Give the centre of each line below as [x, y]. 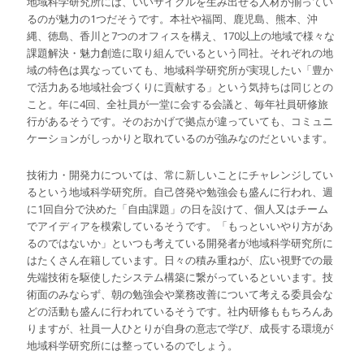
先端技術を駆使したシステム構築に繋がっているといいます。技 [180, 277]
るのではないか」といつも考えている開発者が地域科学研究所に [180, 243]
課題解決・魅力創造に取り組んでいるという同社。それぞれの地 [180, 53]
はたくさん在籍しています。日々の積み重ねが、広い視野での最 [180, 260]
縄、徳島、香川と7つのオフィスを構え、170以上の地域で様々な [181, 36]
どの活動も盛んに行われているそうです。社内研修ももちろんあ [180, 312]
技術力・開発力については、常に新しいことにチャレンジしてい [180, 175]
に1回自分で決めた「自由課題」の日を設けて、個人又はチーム [178, 209]
